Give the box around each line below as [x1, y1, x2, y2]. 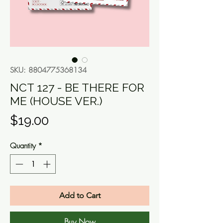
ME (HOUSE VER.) [10, 94, 103, 108]
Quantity [10, 141, 36, 151]
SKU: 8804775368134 [10, 65, 87, 76]
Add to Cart [59, 190, 101, 200]
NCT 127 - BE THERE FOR [10, 81, 144, 95]
